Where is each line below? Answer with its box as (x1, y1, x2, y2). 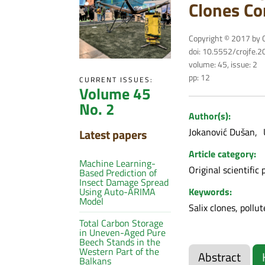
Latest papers (79, 125, 147, 144)
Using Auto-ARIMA (79, 184, 156, 199)
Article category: (188, 146, 256, 161)
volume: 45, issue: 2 (188, 57, 257, 70)
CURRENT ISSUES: (79, 73, 154, 85)
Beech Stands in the (79, 234, 161, 249)
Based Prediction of (79, 165, 157, 180)
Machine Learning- (79, 156, 156, 170)
